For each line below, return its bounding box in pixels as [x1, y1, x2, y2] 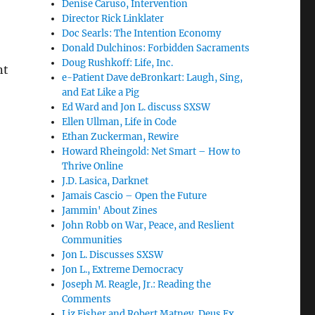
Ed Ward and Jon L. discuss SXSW [62, 101, 211, 113]
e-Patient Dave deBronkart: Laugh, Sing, [62, 72, 243, 84]
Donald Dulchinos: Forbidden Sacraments [62, 42, 250, 54]
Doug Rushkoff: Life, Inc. [62, 57, 174, 69]
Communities [62, 234, 123, 246]
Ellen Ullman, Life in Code [62, 116, 177, 128]
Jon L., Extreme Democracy [62, 264, 184, 276]
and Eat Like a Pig [62, 86, 140, 98]
